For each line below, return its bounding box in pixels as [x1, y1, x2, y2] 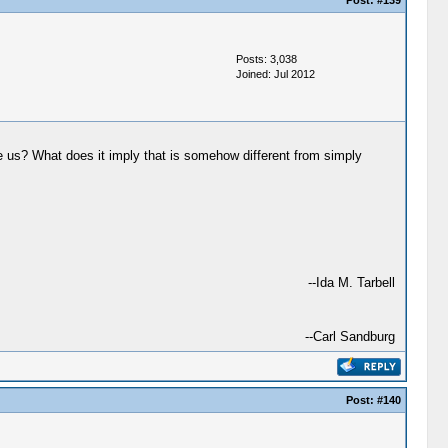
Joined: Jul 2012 [235, 68, 315, 80]
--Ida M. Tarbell [307, 275, 395, 290]
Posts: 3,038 [235, 53, 297, 65]
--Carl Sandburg [304, 329, 395, 344]
